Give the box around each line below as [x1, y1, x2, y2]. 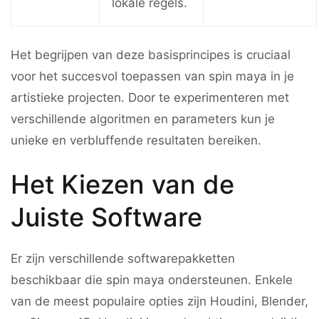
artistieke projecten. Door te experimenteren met [11, 90, 289, 105]
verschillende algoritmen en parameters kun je [11, 112, 275, 127]
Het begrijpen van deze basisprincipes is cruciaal [11, 48, 291, 63]
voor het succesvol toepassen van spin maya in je [11, 69, 294, 84]
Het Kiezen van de [11, 169, 234, 201]
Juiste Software [11, 202, 202, 234]
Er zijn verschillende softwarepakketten [11, 251, 235, 266]
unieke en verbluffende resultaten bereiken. [11, 133, 261, 148]
